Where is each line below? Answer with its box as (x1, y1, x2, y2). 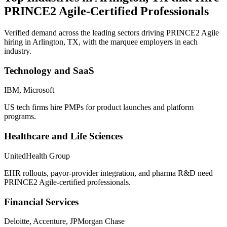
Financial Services (4, 196, 79, 207)
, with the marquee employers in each (79, 37, 198, 46)
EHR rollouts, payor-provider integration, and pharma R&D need (4, 168, 213, 177)
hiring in (4, 37, 32, 46)
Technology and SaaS (4, 65, 94, 76)
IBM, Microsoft (4, 86, 54, 95)
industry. (4, 47, 31, 55)
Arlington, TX (32, 37, 79, 46)
